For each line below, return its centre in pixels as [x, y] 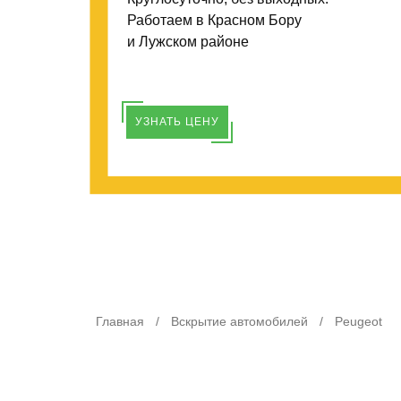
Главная [120, 322]
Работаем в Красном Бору [214, 20]
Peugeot [358, 322]
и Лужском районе [188, 42]
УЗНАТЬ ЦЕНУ [177, 122]
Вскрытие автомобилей [239, 322]
